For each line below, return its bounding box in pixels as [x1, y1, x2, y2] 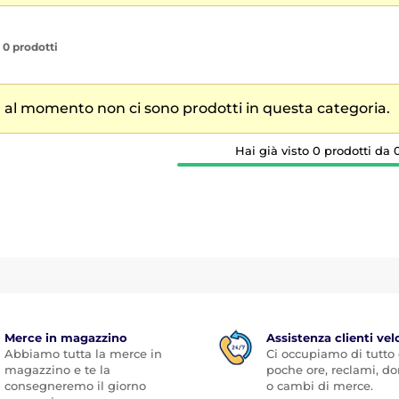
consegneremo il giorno [4, 379, 146, 393]
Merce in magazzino [4, 330, 127, 345]
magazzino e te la [4, 362, 110, 377]
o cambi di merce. [266, 379, 373, 393]
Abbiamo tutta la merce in [4, 346, 162, 361]
